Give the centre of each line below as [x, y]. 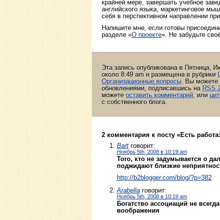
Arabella [128, 190]
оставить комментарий [159, 95]
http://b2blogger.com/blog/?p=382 [164, 178]
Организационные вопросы [141, 81]
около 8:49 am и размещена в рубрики [160, 74]
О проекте [147, 35]
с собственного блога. [134, 102]
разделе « [117, 35]
